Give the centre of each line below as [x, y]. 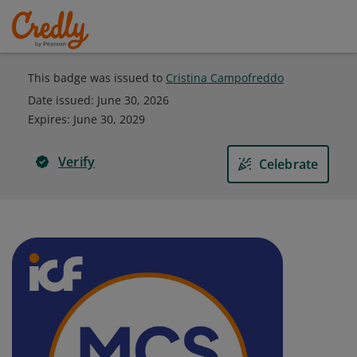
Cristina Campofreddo [225, 78]
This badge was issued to [97, 78]
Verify [77, 162]
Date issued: [63, 100]
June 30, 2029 [109, 119]
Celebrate [288, 164]
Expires [47, 119]
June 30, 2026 [133, 100]
